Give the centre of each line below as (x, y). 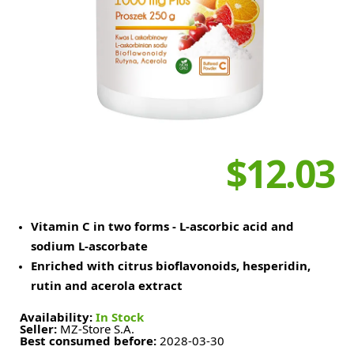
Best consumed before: (90, 341)
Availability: (58, 317)
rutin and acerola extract (107, 286)
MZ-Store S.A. (97, 329)
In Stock (120, 317)
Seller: (40, 329)
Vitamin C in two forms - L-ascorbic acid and (162, 226)
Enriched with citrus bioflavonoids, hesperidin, (171, 266)
